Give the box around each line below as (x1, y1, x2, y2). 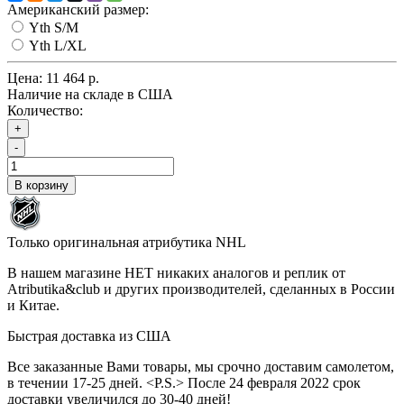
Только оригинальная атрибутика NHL (7, 234, 246, 250)
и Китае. (7, 297, 60, 313)
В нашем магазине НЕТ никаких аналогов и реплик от (7, 264, 345, 280)
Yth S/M (29, 19, 78, 35)
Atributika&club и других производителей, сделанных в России (7, 280, 395, 297)
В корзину (14, 178, 69, 192)
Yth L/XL (29, 37, 87, 53)
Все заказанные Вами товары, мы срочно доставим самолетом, (7, 358, 394, 374)
